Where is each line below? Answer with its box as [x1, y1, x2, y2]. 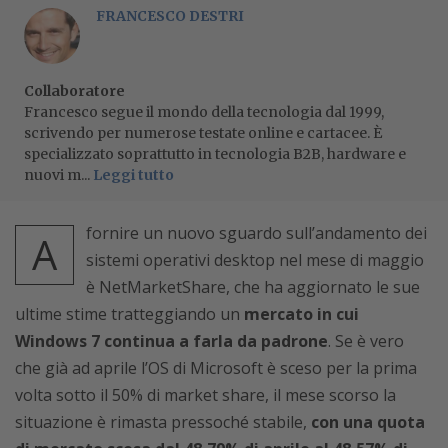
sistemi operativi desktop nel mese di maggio [86, 249, 424, 272]
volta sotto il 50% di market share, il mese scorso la [15, 384, 396, 407]
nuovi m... [24, 166, 93, 185]
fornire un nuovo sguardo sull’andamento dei [86, 222, 427, 245]
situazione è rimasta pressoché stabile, [15, 411, 311, 434]
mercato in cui [244, 303, 359, 326]
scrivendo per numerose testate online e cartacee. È [24, 124, 382, 143]
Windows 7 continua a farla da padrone [15, 330, 328, 353]
